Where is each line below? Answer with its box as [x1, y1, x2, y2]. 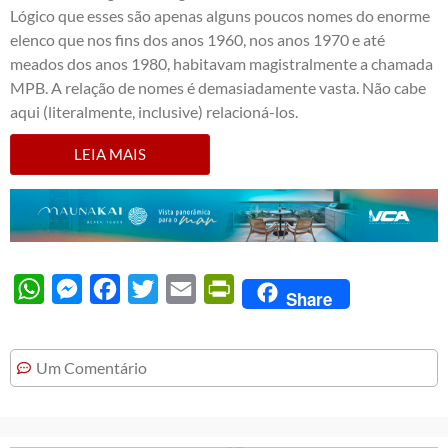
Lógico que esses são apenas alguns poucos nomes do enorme [10, 5, 430, 25]
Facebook [120, 279, 187, 299]
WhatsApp [44, 279, 119, 299]
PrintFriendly [234, 279, 326, 299]
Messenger [82, 279, 158, 299]
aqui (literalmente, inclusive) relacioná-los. [10, 101, 298, 121]
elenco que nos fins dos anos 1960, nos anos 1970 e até [10, 29, 385, 49]
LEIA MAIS [74, 144, 146, 163]
